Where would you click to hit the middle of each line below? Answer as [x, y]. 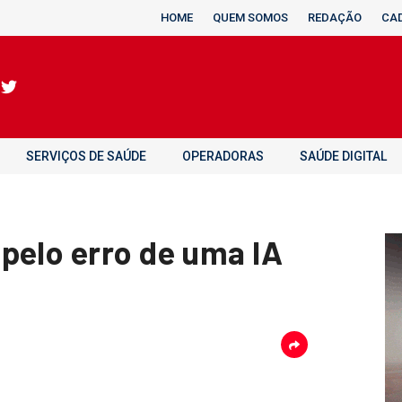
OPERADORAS [223, 156]
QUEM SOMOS [250, 17]
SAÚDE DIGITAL [343, 156]
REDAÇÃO [335, 17]
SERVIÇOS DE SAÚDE [86, 156]
